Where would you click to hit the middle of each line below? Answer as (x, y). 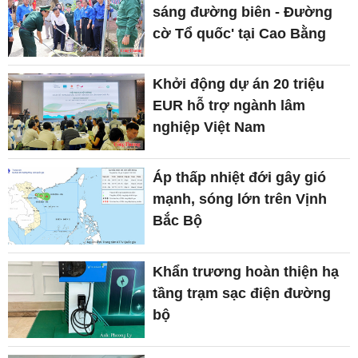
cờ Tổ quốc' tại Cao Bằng (240, 33)
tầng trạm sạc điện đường (242, 293)
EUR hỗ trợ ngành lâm (229, 105)
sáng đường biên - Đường (243, 12)
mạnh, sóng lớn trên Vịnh (240, 199)
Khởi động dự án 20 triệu (239, 84)
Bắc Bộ (178, 221)
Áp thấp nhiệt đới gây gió (240, 178)
